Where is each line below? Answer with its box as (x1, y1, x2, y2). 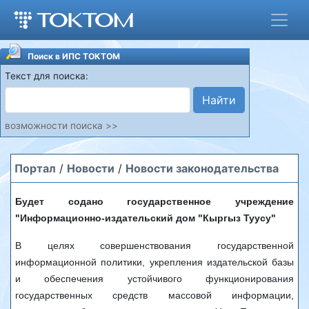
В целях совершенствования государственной (15, 240, 294, 251)
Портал (14, 161, 56, 175)
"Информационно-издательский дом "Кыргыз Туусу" (15, 212, 276, 223)
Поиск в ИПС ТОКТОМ (28, 51, 120, 61)
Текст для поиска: (5, 70, 88, 81)
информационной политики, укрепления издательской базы (15, 257, 294, 268)
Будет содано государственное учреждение (15, 196, 294, 207)
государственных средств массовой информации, (15, 290, 294, 301)
